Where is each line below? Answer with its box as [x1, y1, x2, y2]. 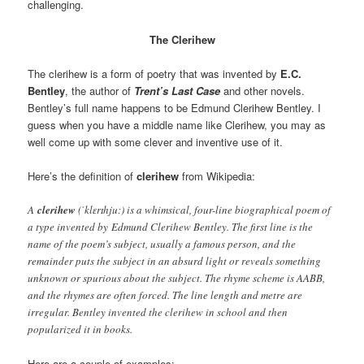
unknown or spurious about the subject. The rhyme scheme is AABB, [28, 270, 326, 285]
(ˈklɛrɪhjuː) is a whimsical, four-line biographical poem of [76, 201, 331, 217]
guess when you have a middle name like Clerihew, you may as [28, 116, 327, 132]
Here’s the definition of [28, 167, 137, 184]
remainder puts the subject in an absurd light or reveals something [28, 253, 322, 268]
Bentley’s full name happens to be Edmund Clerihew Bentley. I [28, 99, 322, 115]
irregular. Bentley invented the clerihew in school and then [28, 304, 288, 319]
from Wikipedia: [179, 167, 256, 184]
